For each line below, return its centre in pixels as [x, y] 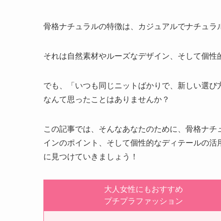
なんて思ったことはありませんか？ [107, 100]
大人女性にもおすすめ [144, 189]
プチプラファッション [144, 201]
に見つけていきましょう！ [91, 157]
